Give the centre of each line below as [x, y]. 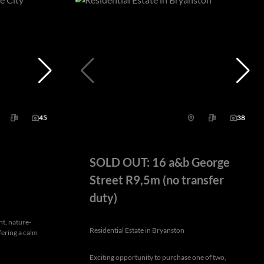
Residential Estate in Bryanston [137, 230]
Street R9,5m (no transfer [157, 179]
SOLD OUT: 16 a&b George [160, 162]
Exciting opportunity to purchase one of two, [158, 257]
